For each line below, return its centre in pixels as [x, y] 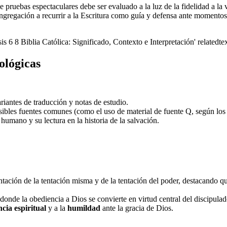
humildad [84, 208]
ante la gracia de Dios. [137, 208]
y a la [57, 208]
